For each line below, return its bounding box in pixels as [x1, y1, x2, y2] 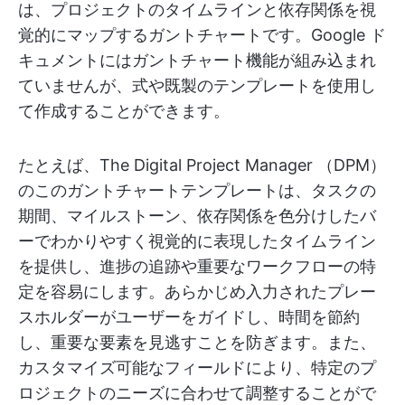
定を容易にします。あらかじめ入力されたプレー [18, 281, 376, 301]
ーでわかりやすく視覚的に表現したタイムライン [18, 231, 376, 250]
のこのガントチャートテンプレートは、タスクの [18, 180, 376, 200]
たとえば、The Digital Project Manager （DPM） [18, 155, 386, 174]
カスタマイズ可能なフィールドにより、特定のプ [18, 357, 376, 377]
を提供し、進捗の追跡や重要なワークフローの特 [18, 256, 376, 276]
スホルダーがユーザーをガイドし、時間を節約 [18, 306, 360, 326]
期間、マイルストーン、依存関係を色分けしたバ [18, 205, 376, 225]
